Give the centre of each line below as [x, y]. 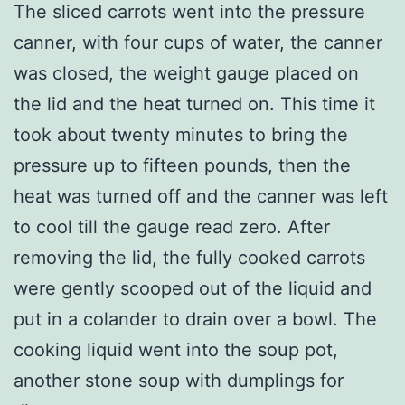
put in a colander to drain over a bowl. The [195, 319]
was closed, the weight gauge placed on [186, 73]
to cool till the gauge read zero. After [172, 226]
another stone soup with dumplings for [179, 380]
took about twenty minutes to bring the [181, 134]
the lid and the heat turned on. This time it [194, 104]
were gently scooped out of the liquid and [193, 288]
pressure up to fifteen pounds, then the [182, 165]
